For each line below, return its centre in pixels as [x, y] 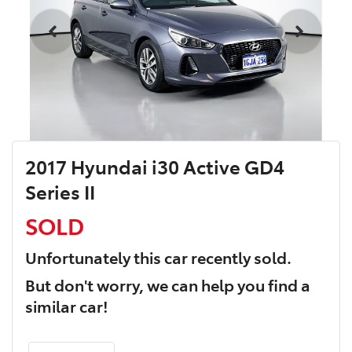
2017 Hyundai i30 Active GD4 [155, 167]
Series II [60, 192]
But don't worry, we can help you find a [168, 285]
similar [52, 306]
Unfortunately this [95, 257]
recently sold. [240, 257]
